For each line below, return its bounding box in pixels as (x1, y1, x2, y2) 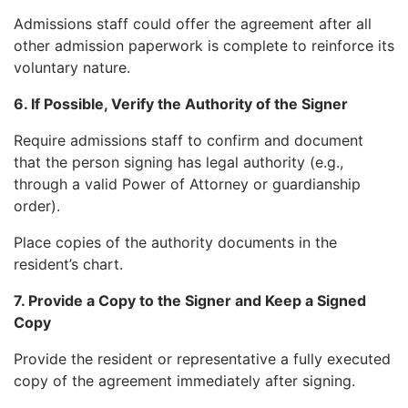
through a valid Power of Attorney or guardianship (14, 174, 361, 193)
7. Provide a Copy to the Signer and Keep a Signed (14, 291, 366, 310)
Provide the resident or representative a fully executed (14, 349, 391, 368)
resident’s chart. (14, 254, 123, 273)
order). (14, 196, 60, 215)
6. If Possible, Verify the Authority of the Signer (14, 94, 348, 113)
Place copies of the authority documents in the (14, 232, 337, 251)
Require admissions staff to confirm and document (14, 130, 363, 149)
